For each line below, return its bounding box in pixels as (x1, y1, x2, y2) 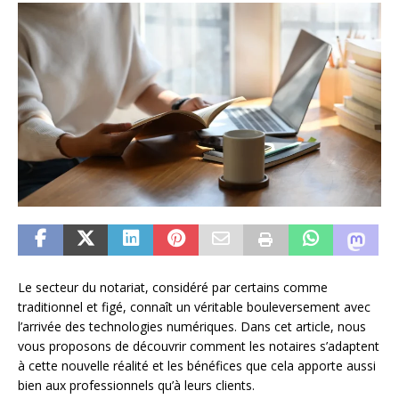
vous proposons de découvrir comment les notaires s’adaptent (18, 338, 379, 355)
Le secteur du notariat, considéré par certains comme (18, 279, 328, 297)
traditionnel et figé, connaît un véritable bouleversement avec (18, 298, 370, 316)
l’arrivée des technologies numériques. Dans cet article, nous (18, 318, 366, 336)
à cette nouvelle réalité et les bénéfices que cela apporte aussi (18, 357, 376, 375)
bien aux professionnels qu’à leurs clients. (18, 377, 255, 395)
